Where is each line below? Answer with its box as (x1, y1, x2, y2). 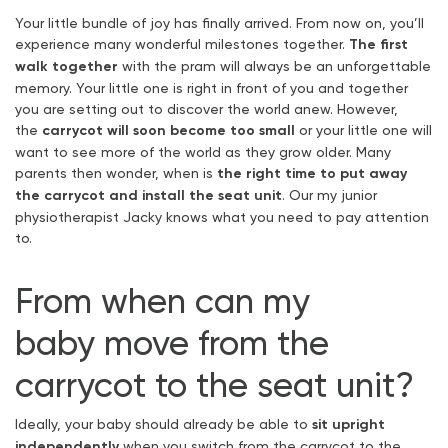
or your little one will (295, 121, 432, 139)
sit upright (312, 415, 385, 434)
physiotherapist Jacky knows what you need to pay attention (15, 208, 429, 226)
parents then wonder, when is (15, 164, 217, 182)
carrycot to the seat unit (15, 363, 395, 407)
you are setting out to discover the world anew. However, (15, 100, 398, 118)
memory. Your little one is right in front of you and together (15, 79, 408, 97)
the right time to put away (217, 164, 407, 183)
